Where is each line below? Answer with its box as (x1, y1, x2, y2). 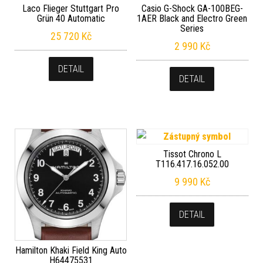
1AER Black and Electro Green (137, 13, 248, 25)
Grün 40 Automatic (36, 13, 105, 25)
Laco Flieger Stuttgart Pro (22, 3, 120, 15)
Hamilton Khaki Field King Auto (15, 245, 127, 257)
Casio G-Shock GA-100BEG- (141, 3, 243, 15)
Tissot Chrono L (163, 149, 221, 160)
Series (180, 23, 204, 35)
